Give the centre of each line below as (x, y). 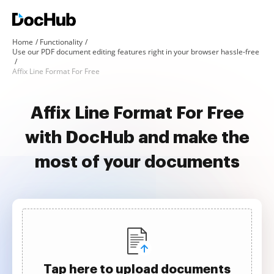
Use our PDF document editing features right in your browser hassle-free (136, 52)
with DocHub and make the (137, 138)
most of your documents (137, 162)
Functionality (61, 42)
